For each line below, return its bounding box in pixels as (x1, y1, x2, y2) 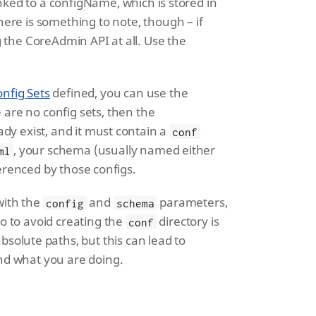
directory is (156, 213, 219, 230)
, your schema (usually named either (13, 142, 216, 159)
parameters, (157, 194, 228, 211)
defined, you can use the (49, 85, 188, 102)
